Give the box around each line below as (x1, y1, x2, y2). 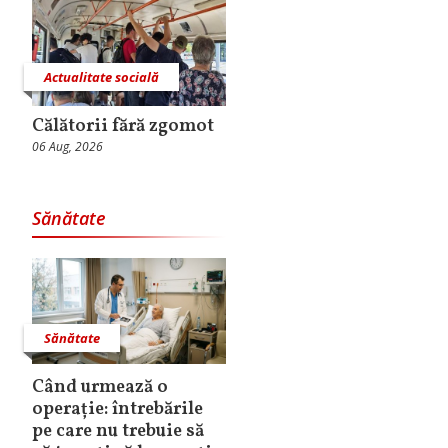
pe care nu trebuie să (32, 419, 204, 445)
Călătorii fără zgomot (32, 114, 214, 140)
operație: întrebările (32, 397, 203, 423)
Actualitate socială (44, 68, 159, 87)
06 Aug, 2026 (32, 138, 103, 156)
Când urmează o (32, 375, 168, 401)
